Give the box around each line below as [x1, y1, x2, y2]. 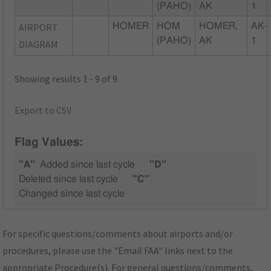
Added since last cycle [40, 160, 135, 170]
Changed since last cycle [19, 189, 125, 199]
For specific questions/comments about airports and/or [2, 227, 233, 240]
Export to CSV [15, 103, 72, 116]
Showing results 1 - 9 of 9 [15, 72, 118, 85]
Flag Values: [15, 137, 83, 149]
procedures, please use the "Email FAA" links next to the [2, 244, 233, 257]
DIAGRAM [19, 38, 59, 50]
